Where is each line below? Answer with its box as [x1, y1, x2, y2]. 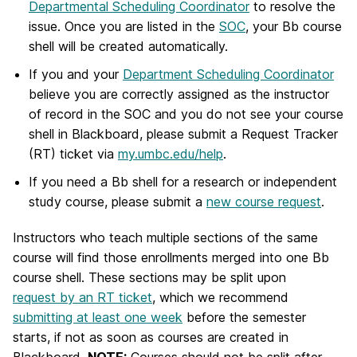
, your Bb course [245, 18, 342, 34]
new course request [206, 194, 321, 210]
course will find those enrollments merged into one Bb [13, 249, 329, 265]
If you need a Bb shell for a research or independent [29, 174, 337, 190]
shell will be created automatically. [29, 37, 232, 54]
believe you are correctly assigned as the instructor [29, 86, 329, 103]
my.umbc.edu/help [118, 146, 223, 163]
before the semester [182, 308, 306, 325]
